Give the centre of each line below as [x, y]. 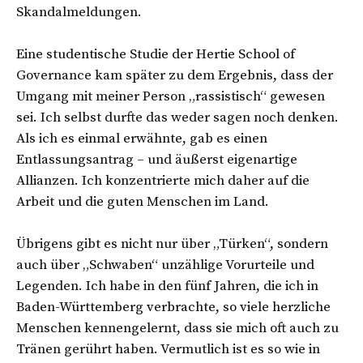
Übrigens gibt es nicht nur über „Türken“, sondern [172, 243]
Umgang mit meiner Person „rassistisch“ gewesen [171, 96]
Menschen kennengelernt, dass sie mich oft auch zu [177, 328]
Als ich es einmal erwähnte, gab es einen [142, 138]
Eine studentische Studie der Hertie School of [156, 54]
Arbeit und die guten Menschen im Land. [144, 201]
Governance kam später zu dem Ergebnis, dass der [175, 75]
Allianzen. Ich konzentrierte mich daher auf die [163, 180]
